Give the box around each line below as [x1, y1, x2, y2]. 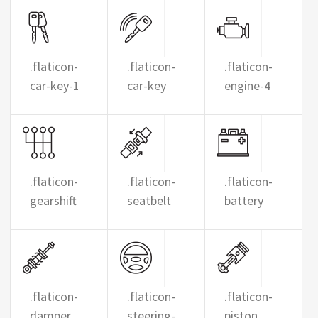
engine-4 [224, 77, 270, 94]
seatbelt [126, 192, 171, 209]
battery [224, 192, 263, 209]
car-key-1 [30, 77, 79, 94]
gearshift [30, 192, 77, 209]
